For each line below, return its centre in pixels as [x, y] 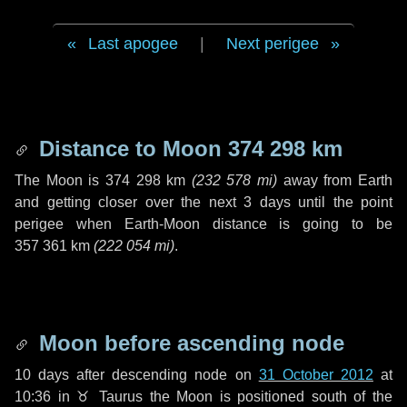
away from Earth [335, 180]
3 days [267, 202]
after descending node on [164, 375]
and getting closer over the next [129, 202]
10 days [42, 375]
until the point [341, 202]
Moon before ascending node [189, 343]
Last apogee [133, 44]
